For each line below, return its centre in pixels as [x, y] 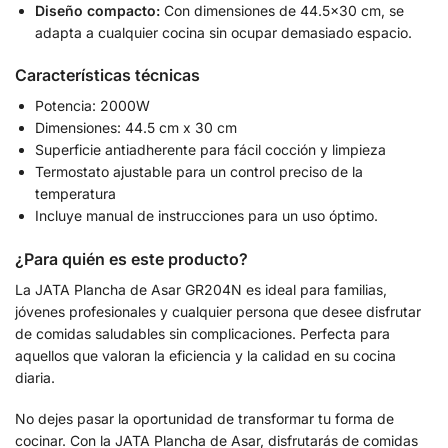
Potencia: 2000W [92, 106]
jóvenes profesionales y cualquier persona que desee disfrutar [218, 311]
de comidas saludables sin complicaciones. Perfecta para [202, 333]
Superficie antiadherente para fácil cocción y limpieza [210, 150]
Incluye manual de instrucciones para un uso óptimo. [206, 216]
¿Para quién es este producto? [131, 258]
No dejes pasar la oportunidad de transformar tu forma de [204, 419]
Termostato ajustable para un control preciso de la [199, 172]
